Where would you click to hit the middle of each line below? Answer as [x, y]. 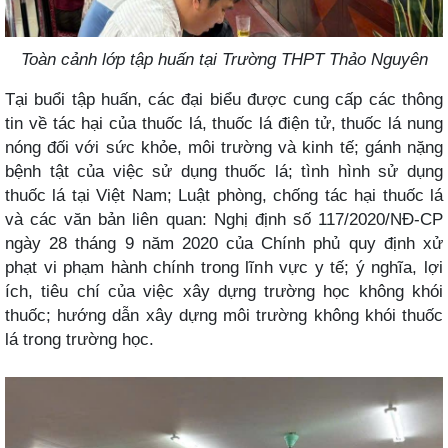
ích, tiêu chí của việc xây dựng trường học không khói [224, 291]
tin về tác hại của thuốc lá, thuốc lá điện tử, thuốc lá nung [224, 123]
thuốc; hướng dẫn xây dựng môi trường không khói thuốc [224, 315]
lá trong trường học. [79, 339]
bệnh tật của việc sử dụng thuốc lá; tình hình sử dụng [224, 171]
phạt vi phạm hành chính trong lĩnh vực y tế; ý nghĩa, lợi [224, 267]
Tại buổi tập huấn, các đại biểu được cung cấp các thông [224, 99]
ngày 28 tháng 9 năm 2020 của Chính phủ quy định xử [224, 243]
